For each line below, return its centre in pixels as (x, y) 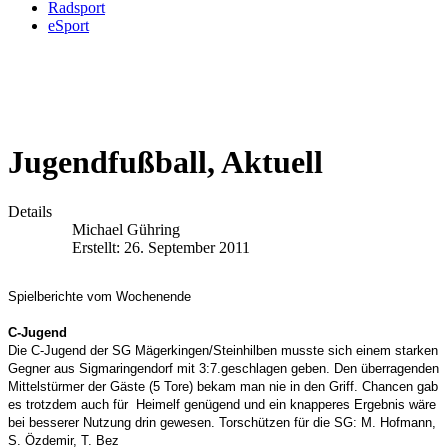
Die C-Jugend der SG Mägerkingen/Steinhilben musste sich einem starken (223, 350)
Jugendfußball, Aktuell (165, 162)
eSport (68, 25)
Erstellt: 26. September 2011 (161, 247)
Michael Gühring (126, 229)
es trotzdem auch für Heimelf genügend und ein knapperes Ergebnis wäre (222, 404)
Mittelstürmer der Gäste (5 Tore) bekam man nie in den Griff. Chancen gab (223, 386)
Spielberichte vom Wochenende (99, 296)
